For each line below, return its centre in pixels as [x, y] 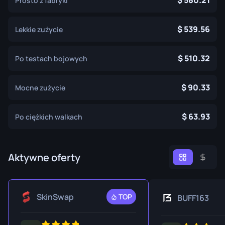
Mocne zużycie [40, 87]
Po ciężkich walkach [49, 117]
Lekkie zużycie [39, 29]
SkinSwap [55, 197]
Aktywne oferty [44, 157]
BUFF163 [193, 198]
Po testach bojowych [51, 58]
